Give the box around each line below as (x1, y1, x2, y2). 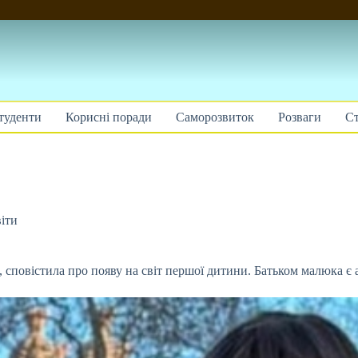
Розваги (278, 109, 321, 124)
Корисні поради (66, 109, 152, 124)
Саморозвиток (176, 109, 254, 124)
